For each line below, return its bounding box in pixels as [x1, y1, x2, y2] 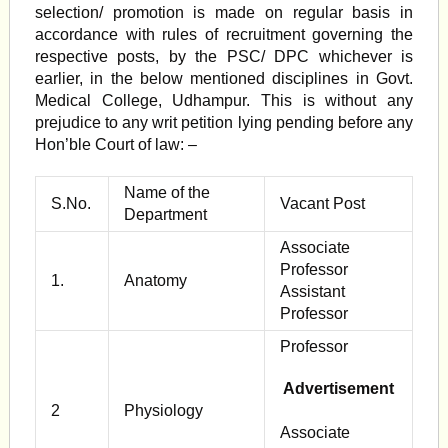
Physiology [123, 402, 203, 419]
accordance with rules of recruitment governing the [34, 26, 414, 43]
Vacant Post [279, 195, 365, 212]
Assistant [279, 283, 345, 300]
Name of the [123, 184, 210, 201]
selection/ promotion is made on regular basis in [34, 4, 414, 21]
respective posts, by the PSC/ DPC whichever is [34, 48, 414, 65]
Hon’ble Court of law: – [34, 136, 197, 153]
